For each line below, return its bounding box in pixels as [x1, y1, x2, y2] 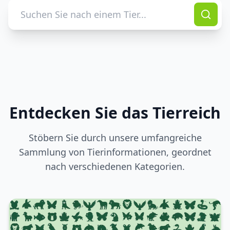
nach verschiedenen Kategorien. [45, 160, 185, 172]
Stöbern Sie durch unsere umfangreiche [28, 131, 202, 144]
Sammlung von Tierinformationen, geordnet [18, 146, 212, 158]
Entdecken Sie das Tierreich [9, 102, 221, 123]
